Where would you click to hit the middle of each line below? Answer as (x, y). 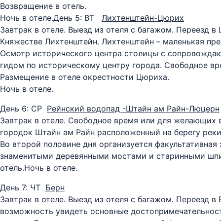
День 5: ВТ (77, 18)
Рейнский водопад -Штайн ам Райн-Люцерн (133, 109)
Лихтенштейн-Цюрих (143, 18)
